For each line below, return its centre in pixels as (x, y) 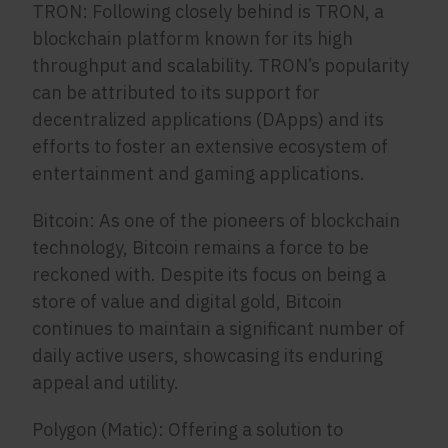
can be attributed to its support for (176, 92)
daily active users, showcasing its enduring (208, 355)
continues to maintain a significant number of (219, 328)
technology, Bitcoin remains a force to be (201, 247)
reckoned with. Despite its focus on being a (209, 274)
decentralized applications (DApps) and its (208, 119)
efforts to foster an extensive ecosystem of (210, 146)
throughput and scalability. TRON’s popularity (221, 65)
